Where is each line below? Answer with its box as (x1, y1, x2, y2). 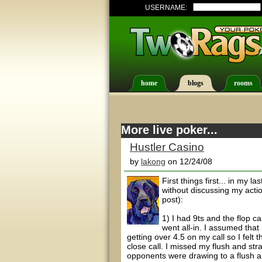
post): (162, 195, 183, 204)
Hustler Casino (130, 141, 204, 153)
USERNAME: (145, 4, 187, 11)
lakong (141, 157, 166, 166)
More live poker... (121, 123, 218, 136)
